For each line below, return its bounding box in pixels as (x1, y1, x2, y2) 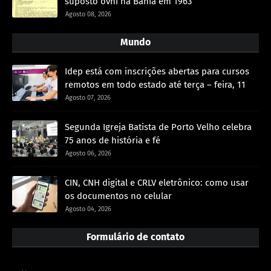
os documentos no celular (65, 190, 172, 201)
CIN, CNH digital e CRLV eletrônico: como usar (65, 177, 249, 188)
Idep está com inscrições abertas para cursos (65, 65, 249, 77)
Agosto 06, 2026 (65, 149, 111, 157)
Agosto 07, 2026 (65, 93, 111, 102)
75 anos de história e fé (65, 134, 160, 146)
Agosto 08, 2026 (65, 10, 111, 18)
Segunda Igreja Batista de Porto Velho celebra (65, 121, 252, 132)
